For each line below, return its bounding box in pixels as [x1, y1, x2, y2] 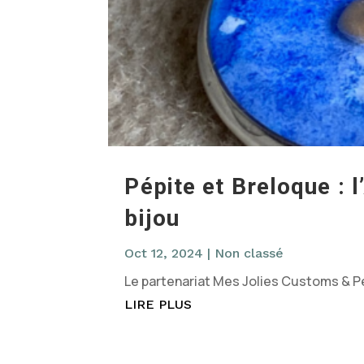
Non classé [214, 245, 284, 262]
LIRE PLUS [124, 297, 193, 313]
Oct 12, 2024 [124, 245, 204, 262]
